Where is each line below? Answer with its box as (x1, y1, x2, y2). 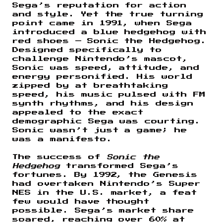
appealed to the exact (12, 109, 144, 115)
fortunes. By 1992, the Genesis (12, 171, 198, 178)
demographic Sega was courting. (12, 118, 201, 124)
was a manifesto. (12, 136, 112, 142)
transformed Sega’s (59, 163, 179, 169)
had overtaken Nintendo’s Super (12, 180, 201, 187)
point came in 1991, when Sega (12, 20, 193, 26)
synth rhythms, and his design (12, 100, 194, 107)
